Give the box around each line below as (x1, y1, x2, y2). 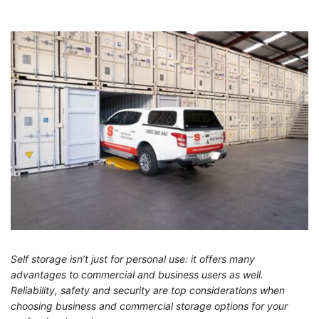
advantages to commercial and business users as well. (11, 268, 263, 281)
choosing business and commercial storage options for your (11, 299, 288, 312)
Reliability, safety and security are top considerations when (11, 283, 285, 296)
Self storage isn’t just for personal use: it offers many (11, 252, 255, 265)
